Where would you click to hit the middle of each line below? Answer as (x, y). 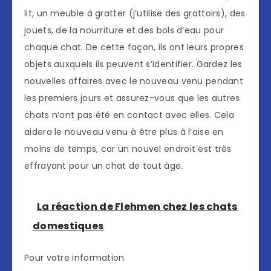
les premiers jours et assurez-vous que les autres (132, 98)
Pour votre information (74, 258)
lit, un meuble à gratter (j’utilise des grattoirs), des (135, 14)
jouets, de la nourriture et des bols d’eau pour (124, 31)
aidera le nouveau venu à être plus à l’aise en (124, 132)
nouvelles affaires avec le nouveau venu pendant (134, 81)
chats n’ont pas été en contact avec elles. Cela (129, 115)
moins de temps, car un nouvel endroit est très (128, 149)
